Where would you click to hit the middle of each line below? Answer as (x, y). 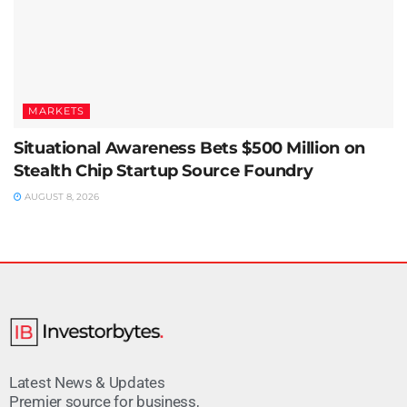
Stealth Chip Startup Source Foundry (164, 171)
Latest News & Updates (87, 382)
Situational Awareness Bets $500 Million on (189, 149)
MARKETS (56, 111)
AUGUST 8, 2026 (60, 197)
